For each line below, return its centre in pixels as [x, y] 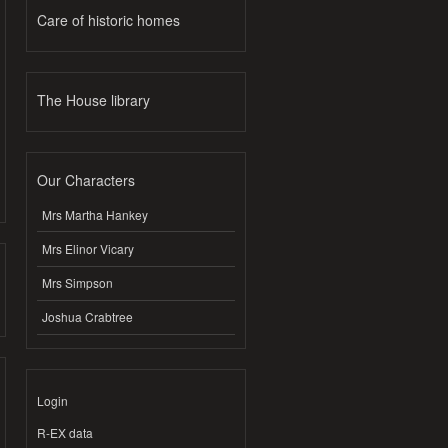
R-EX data [65, 433]
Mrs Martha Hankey [95, 214]
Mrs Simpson [77, 283]
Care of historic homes [108, 20]
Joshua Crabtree [87, 317]
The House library [93, 100]
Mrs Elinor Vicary [88, 249]
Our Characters [86, 180]
